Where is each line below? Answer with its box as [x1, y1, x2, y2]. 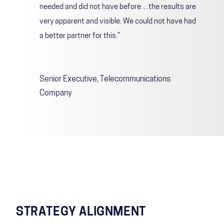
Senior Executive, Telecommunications [39, 75, 170, 83]
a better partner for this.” [39, 32, 120, 40]
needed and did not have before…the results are [39, 3, 196, 11]
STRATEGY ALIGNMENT [16, 206, 146, 218]
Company [39, 89, 72, 97]
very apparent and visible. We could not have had [39, 17, 196, 25]
